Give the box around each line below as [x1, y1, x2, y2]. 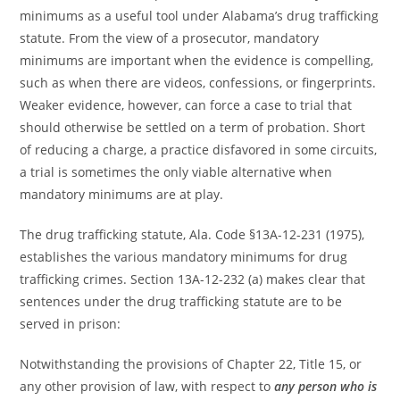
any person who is [274, 378, 378, 396]
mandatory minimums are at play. [20, 186, 224, 204]
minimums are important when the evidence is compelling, [20, 52, 374, 70]
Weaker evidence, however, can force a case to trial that [20, 96, 353, 114]
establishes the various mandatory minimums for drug [20, 248, 348, 266]
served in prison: [20, 315, 121, 333]
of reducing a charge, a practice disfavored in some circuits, [20, 141, 378, 159]
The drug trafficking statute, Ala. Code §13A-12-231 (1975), [20, 226, 365, 244]
